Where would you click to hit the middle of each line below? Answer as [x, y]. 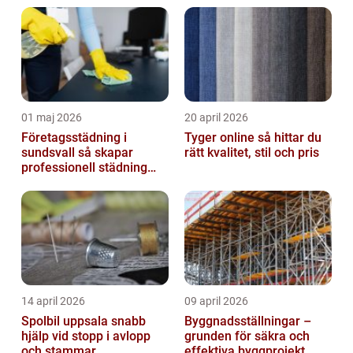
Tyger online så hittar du [221, 138]
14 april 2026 [53, 301]
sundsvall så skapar [50, 153]
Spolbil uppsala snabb [66, 321]
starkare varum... [69, 198]
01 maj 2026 [52, 118]
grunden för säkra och [247, 336]
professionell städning [84, 168]
